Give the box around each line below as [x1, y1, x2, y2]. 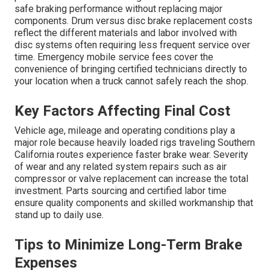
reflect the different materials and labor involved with [14, 27, 237, 39]
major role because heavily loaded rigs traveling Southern [14, 137, 255, 149]
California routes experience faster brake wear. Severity [14, 149, 248, 161]
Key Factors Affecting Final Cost [14, 102, 230, 120]
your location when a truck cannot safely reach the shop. [14, 75, 248, 87]
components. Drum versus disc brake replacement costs [14, 15, 253, 27]
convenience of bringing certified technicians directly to [14, 63, 247, 75]
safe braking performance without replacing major [14, 3, 222, 15]
